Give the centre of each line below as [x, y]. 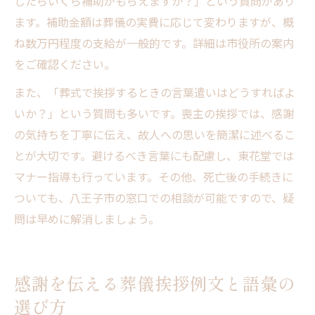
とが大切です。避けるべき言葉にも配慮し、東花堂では [154, 155]
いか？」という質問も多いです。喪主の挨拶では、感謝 [154, 113]
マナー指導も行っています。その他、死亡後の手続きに [154, 176]
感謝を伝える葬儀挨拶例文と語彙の [155, 283]
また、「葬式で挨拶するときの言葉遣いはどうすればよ [155, 92]
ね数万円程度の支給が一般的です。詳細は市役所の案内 [154, 43]
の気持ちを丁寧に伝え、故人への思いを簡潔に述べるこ [155, 134]
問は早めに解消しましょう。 [87, 218]
